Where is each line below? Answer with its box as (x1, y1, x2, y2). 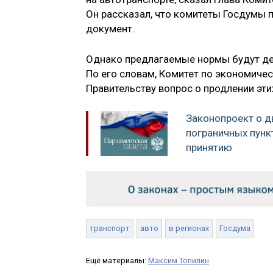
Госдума (219, 224, 250, 233)
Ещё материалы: (86, 256, 148, 266)
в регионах (169, 224, 209, 233)
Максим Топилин (148, 256, 209, 266)
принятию (186, 141, 232, 154)
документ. (86, 23, 135, 35)
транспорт (90, 224, 130, 233)
